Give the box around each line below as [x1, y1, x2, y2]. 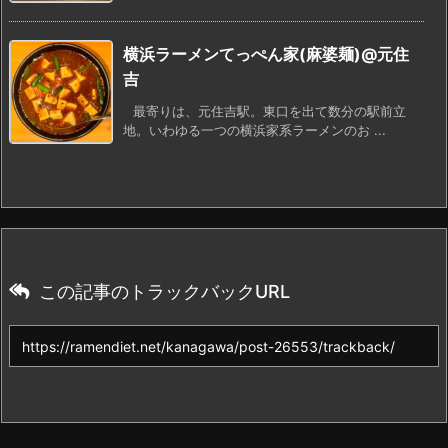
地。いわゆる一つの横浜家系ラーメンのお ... [123, 121, 386, 138]
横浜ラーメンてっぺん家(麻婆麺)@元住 [123, 43, 409, 64]
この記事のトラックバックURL [39, 280, 290, 302]
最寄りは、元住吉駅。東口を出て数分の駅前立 [133, 102, 406, 119]
